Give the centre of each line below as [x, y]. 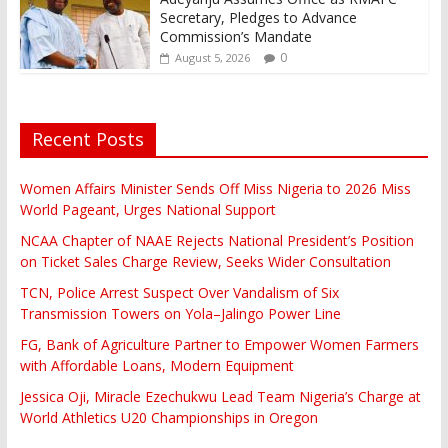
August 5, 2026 [212, 57]
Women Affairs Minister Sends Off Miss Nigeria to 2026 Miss [215, 188]
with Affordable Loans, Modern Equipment [156, 365]
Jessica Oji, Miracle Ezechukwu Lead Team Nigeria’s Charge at [220, 396]
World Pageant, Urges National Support [147, 209]
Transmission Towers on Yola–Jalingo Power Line [180, 313]
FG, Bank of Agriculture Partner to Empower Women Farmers [219, 344]
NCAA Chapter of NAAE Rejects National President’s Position [216, 240]
